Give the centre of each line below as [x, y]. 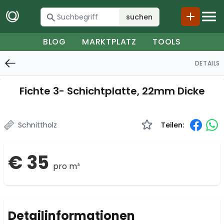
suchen [139, 17]
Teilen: [172, 125]
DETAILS [207, 63]
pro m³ [66, 166]
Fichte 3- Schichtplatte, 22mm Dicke [112, 91]
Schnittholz [37, 125]
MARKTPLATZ [109, 42]
